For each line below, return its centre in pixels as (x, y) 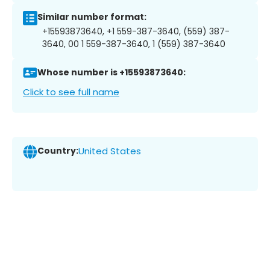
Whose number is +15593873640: (111, 73)
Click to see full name (71, 92)
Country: (58, 151)
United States (110, 151)
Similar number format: (92, 17)
